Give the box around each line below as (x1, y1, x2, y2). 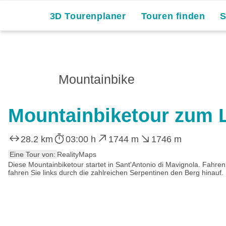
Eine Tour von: (10, 150, 55, 158)
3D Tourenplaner (49, 11, 126, 21)
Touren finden (141, 11, 205, 21)
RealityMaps (57, 150, 96, 158)
